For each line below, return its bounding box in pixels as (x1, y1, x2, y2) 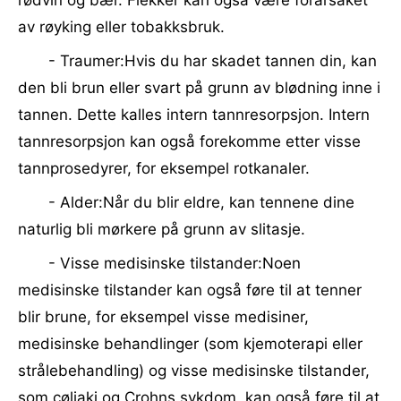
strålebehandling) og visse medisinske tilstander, (18, 362, 370, 380)
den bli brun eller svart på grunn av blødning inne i (18, 79, 380, 97)
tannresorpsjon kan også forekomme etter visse (18, 132, 361, 150)
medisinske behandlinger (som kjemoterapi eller (18, 335, 363, 353)
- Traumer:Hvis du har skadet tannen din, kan (48, 52, 377, 70)
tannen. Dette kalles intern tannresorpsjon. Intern (18, 106, 370, 124)
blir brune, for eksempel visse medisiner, (18, 308, 309, 326)
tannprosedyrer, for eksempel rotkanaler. (18, 159, 310, 177)
